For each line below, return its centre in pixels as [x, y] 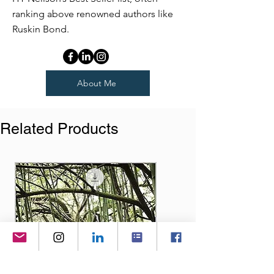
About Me [97, 83]
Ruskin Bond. [41, 29]
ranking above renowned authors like [93, 14]
